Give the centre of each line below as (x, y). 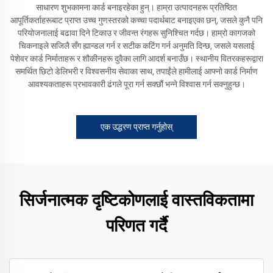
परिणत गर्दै (136, 226)
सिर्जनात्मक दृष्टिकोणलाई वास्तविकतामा (136, 200)
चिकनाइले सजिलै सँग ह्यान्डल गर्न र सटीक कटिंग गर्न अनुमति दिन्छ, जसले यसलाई (136, 46)
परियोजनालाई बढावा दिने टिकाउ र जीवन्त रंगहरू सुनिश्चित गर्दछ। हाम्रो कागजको (136, 33)
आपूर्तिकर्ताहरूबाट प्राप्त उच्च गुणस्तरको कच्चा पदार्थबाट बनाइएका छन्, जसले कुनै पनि (136, 20)
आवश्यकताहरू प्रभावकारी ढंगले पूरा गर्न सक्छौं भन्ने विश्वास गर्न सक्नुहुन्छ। (136, 84)
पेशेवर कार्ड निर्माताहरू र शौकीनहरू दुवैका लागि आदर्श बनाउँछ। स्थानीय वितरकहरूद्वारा (136, 58)
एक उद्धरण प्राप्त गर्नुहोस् (136, 127)
